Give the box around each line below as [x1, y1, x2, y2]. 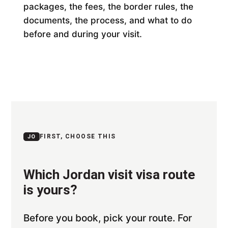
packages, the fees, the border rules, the [23, 1, 194, 12]
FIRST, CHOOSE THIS [39, 132, 116, 140]
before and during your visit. [23, 28, 142, 39]
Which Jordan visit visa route [23, 166, 195, 182]
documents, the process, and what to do [23, 15, 192, 25]
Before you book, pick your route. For [23, 212, 192, 224]
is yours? [23, 182, 78, 197]
